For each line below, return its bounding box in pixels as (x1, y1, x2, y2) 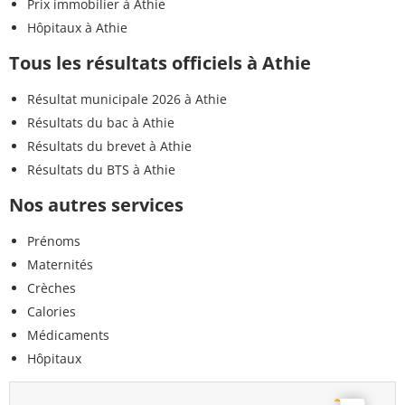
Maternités (27, 255, 93, 273)
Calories (27, 302, 76, 320)
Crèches (27, 278, 76, 297)
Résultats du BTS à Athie (27, 160, 175, 178)
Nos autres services (9, 192, 184, 217)
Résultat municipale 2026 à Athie (27, 89, 227, 108)
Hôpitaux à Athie (27, 18, 127, 36)
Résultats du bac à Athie (27, 113, 174, 131)
